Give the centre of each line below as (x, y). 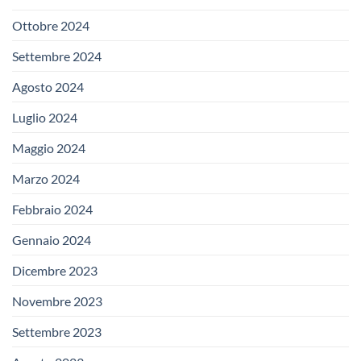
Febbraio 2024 (52, 209)
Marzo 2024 (46, 178)
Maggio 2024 (49, 147)
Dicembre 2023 (55, 270)
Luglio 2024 (45, 117)
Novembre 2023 (57, 301)
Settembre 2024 (57, 56)
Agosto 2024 (48, 86)
